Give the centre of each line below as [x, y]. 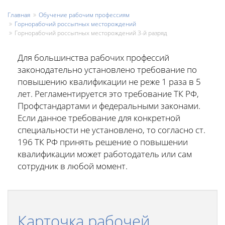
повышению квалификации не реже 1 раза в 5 [109, 82]
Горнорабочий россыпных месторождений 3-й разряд [91, 33]
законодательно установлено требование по [107, 70]
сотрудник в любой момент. [73, 166]
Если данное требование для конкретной [99, 118]
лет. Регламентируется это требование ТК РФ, [108, 94]
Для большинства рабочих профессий [93, 58]
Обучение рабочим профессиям [84, 15]
